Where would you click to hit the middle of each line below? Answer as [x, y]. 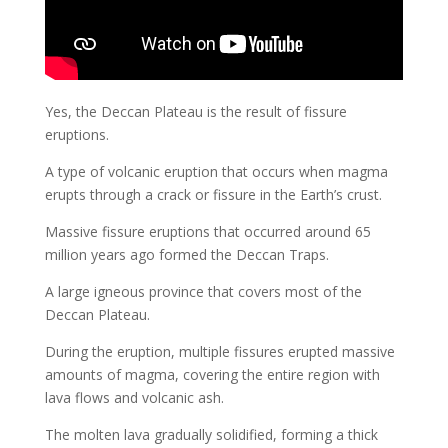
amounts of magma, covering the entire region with [212, 374]
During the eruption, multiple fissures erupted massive [219, 351]
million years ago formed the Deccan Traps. [186, 254]
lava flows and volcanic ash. [134, 397]
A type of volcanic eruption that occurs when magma [216, 171]
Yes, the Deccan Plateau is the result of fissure [195, 111]
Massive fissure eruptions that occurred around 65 [207, 231]
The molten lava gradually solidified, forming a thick [211, 434]
